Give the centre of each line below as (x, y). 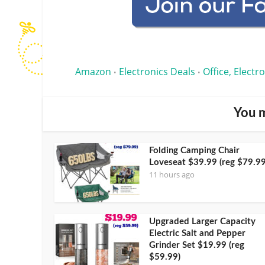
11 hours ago (172, 174)
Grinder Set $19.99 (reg (197, 245)
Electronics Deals (157, 71)
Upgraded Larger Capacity (202, 221)
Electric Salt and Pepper (197, 233)
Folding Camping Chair (194, 150)
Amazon (93, 71)
